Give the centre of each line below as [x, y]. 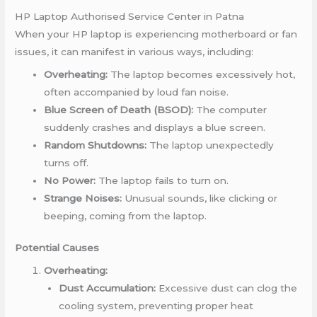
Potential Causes [57, 248]
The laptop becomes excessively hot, [202, 74]
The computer [230, 109]
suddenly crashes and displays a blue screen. [155, 127]
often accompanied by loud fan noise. [137, 92]
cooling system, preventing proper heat [156, 306]
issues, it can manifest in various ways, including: [134, 51]
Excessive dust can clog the [226, 288]
